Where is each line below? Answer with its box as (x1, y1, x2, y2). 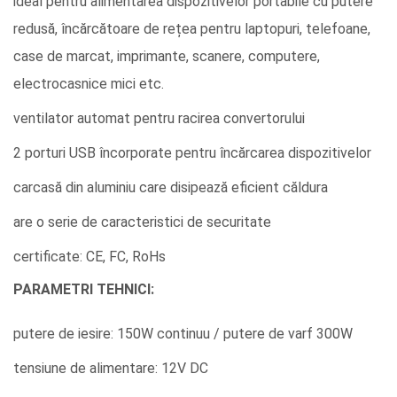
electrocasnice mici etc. (13, 75, 164, 92)
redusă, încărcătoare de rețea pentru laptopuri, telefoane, (13, 20, 370, 37)
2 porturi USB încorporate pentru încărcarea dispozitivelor (13, 144, 371, 161)
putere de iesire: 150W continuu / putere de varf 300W (13, 324, 353, 342)
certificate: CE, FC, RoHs (13, 247, 166, 265)
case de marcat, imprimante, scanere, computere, (13, 48, 320, 65)
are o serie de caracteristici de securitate (13, 213, 271, 230)
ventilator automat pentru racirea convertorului (13, 109, 305, 127)
